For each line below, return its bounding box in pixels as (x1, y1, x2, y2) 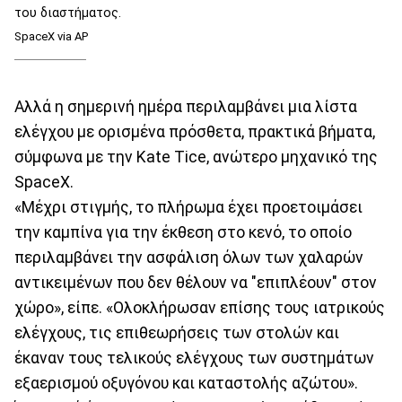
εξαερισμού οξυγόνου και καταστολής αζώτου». (14, 373, 358, 392)
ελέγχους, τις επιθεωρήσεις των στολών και (14, 323, 339, 342)
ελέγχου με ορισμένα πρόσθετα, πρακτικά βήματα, (14, 122, 375, 141)
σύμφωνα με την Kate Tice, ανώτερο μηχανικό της (14, 147, 378, 166)
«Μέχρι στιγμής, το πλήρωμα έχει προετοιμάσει (14, 197, 363, 216)
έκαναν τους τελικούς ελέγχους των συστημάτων (14, 348, 374, 367)
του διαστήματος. (14, 5, 121, 22)
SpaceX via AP (14, 30, 88, 44)
